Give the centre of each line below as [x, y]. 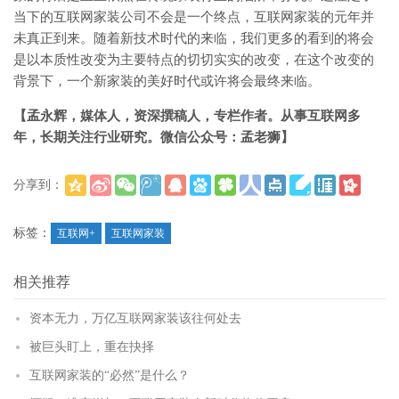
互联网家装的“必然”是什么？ [110, 375]
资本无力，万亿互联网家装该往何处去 [135, 318]
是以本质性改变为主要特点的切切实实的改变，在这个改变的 [194, 59]
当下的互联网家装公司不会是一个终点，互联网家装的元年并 [194, 16]
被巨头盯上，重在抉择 [92, 346]
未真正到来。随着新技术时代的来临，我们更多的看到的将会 [194, 38]
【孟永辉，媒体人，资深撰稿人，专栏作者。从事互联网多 [187, 115]
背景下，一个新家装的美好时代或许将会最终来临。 [167, 81]
